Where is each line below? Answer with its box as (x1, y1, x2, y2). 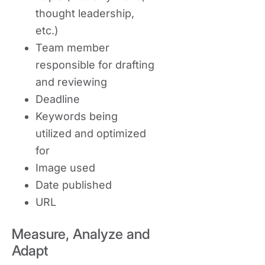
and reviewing (35, 76, 107, 88)
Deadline (35, 93, 80, 105)
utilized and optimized (35, 127, 146, 140)
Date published (35, 179, 112, 191)
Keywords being (35, 110, 118, 122)
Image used (35, 161, 95, 174)
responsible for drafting (35, 59, 154, 71)
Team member (35, 41, 109, 54)
